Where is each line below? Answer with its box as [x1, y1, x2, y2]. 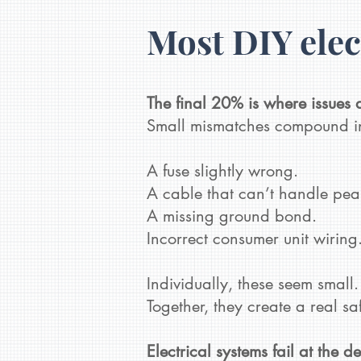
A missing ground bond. [147, 205, 322, 227]
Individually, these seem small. [147, 273, 359, 295]
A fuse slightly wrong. [147, 160, 298, 182]
